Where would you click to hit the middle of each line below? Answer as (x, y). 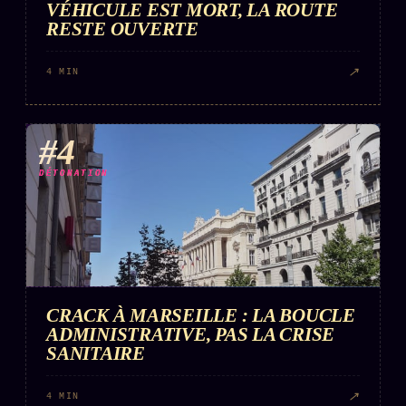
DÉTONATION (74, 174)
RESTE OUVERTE (122, 29)
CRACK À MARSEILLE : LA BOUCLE (201, 315)
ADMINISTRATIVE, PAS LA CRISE (191, 334)
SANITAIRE (96, 353)
